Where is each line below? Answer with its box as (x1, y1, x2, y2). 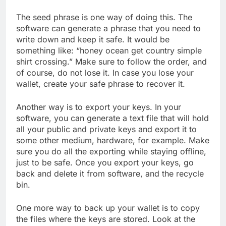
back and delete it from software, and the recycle (16, 168, 204, 179)
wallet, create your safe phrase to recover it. (16, 78, 185, 89)
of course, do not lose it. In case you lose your (16, 67, 194, 78)
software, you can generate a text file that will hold (16, 112, 209, 123)
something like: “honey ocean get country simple (16, 45, 202, 55)
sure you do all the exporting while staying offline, (16, 146, 206, 156)
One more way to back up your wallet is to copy (16, 202, 200, 213)
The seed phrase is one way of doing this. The (16, 12, 192, 22)
